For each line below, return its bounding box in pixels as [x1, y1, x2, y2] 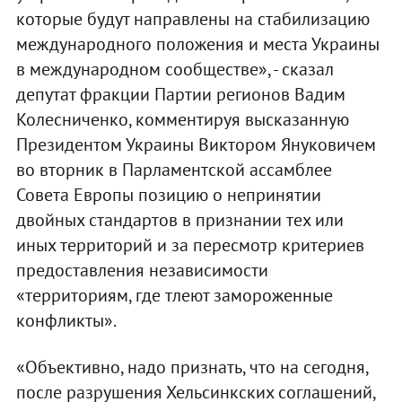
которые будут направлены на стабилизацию [15, 6, 370, 31]
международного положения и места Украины [15, 31, 380, 56]
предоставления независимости [15, 258, 268, 282]
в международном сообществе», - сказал [15, 57, 334, 81]
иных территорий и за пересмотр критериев [15, 232, 364, 257]
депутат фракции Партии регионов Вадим [15, 82, 345, 106]
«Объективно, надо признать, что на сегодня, [15, 354, 368, 379]
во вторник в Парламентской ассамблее [15, 157, 332, 181]
